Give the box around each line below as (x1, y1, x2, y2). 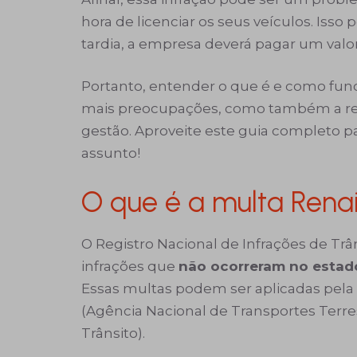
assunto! (81, 144, 140, 161)
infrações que (81, 257, 178, 274)
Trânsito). (81, 324, 145, 341)
